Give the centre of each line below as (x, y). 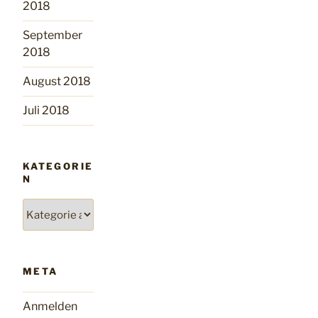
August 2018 (57, 81)
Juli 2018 (46, 110)
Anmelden (50, 306)
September (53, 35)
